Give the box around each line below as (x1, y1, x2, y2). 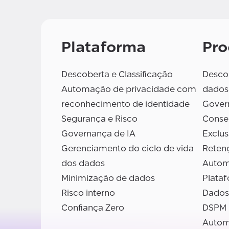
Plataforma (61, 38, 146, 56)
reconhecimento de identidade (61, 99, 190, 109)
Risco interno (61, 188, 115, 198)
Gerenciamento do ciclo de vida (61, 144, 194, 154)
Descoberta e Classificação (61, 70, 173, 80)
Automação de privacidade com (61, 84, 196, 95)
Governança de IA (61, 129, 135, 139)
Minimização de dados (61, 173, 155, 184)
